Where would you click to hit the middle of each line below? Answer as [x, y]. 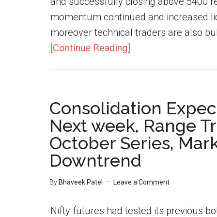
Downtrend [95, 160]
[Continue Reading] [90, 48]
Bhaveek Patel [81, 182]
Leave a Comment [141, 182]
